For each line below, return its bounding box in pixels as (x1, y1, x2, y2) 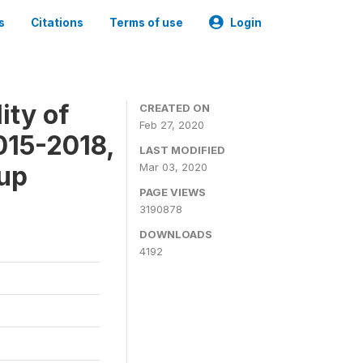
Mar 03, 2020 (139, 160, 207, 173)
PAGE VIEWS (139, 186, 206, 199)
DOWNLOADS (139, 228, 212, 241)
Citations (31, 16, 83, 29)
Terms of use (109, 16, 183, 29)
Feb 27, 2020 (139, 118, 204, 131)
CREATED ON (139, 101, 210, 114)
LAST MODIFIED (139, 143, 225, 156)
